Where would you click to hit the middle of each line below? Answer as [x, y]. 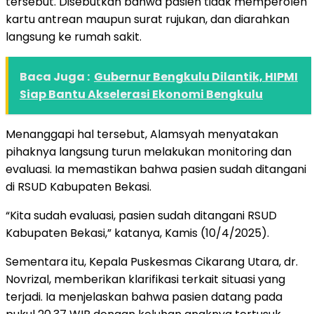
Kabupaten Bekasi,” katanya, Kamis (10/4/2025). [137, 233]
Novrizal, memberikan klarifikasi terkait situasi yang [145, 279]
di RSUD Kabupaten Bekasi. [78, 186]
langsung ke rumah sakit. [74, 36]
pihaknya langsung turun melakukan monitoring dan [149, 151]
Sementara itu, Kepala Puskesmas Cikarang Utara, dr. [152, 261]
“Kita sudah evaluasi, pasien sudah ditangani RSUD [141, 215]
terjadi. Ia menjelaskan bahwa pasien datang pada [144, 296]
